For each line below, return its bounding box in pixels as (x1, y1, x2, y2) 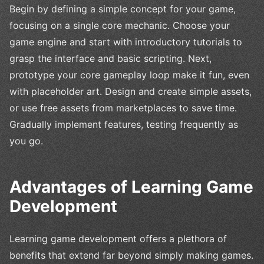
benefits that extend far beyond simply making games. (9, 249, 253, 262)
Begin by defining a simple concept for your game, (9, 3, 236, 15)
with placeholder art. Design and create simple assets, (9, 85, 252, 98)
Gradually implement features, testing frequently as (9, 118, 238, 131)
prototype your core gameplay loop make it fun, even (9, 69, 249, 81)
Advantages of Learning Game (9, 177, 253, 197)
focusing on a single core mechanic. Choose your (9, 19, 230, 32)
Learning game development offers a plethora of (9, 233, 227, 245)
